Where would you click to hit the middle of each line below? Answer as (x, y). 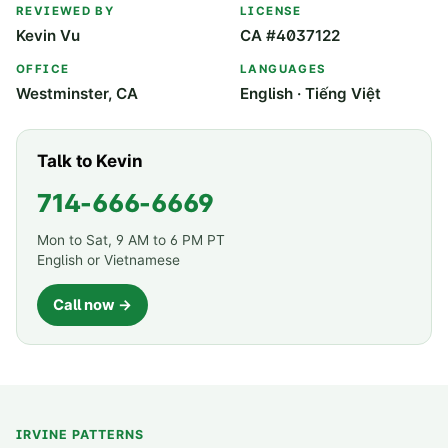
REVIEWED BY (65, 11)
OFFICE (43, 69)
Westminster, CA (77, 94)
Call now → (92, 305)
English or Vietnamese (108, 260)
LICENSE (271, 11)
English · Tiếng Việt (310, 94)
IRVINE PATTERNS (80, 435)
